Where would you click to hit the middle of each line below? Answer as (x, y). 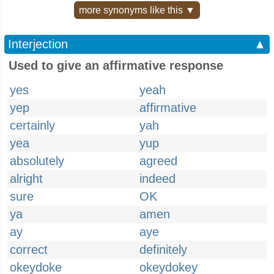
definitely (163, 250)
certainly (32, 125)
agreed (158, 161)
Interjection (38, 44)
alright (26, 179)
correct (29, 250)
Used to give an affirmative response (116, 65)
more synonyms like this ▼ (137, 10)
